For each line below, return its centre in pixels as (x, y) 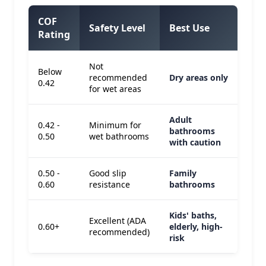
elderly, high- (196, 227)
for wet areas (115, 89)
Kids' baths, (193, 215)
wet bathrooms (119, 136)
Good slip (108, 173)
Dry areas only (199, 77)
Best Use (189, 28)
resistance (110, 184)
